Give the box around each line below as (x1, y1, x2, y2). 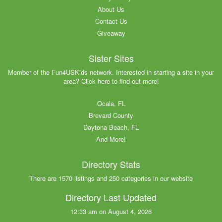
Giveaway (97, 28, 125, 38)
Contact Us (95, 16, 127, 26)
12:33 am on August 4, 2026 (70, 206, 152, 216)
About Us (98, 4, 124, 14)
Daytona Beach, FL (83, 122, 139, 132)
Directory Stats (82, 157, 140, 170)
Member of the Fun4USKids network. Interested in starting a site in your (8, 67, 214, 77)
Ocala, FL (97, 98, 125, 108)
